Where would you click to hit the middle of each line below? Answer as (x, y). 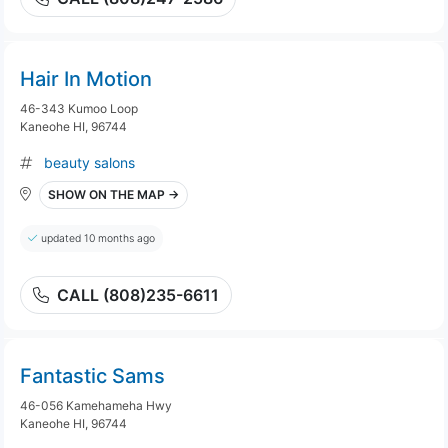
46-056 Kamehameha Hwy (96, 405)
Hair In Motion (86, 79)
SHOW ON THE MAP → (113, 194)
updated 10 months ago (98, 238)
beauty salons (89, 162)
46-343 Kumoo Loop (79, 108)
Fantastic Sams (92, 376)
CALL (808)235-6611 (138, 295)
